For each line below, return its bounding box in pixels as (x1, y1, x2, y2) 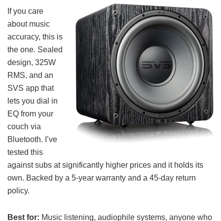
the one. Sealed (7, 45, 63, 54)
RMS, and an (7, 71, 53, 79)
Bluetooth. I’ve (7, 135, 57, 144)
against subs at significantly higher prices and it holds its (7, 160, 203, 169)
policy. (7, 186, 30, 195)
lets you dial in (7, 96, 58, 105)
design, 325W (7, 58, 56, 67)
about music (7, 19, 50, 28)
